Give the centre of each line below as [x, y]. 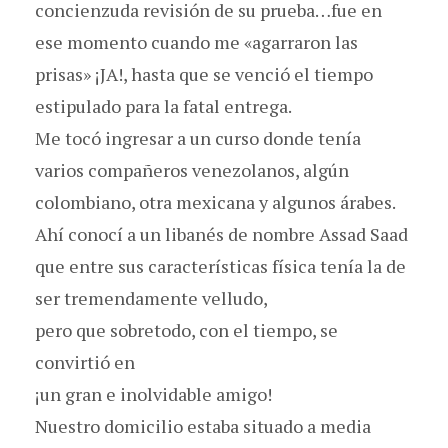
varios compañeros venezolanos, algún [192, 169]
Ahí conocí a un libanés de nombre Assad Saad [221, 233]
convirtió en [85, 361]
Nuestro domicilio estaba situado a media [203, 425]
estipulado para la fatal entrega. [163, 105]
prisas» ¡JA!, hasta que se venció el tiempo [204, 73]
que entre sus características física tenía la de [220, 265]
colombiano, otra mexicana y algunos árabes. [215, 201]
